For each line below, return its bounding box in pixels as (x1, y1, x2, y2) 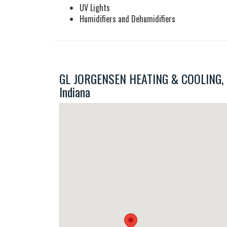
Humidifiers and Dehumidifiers (80, 13, 175, 25)
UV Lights (80, 2, 110, 14)
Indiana (59, 83, 90, 101)
